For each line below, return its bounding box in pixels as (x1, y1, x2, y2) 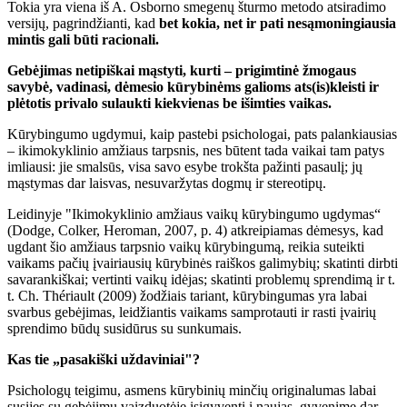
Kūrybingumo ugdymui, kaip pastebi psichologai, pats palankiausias (7, 125, 397, 142)
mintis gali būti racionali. (7, 31, 159, 47)
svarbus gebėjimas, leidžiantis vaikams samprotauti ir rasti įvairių (7, 303, 376, 320)
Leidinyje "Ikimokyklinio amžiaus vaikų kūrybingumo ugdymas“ (7, 205, 381, 222)
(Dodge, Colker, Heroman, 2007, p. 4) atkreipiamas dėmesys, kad (7, 222, 383, 238)
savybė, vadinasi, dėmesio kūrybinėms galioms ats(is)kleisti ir (7, 78, 379, 94)
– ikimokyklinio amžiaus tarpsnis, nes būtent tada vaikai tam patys (7, 142, 384, 158)
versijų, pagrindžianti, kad (7, 15, 159, 31)
